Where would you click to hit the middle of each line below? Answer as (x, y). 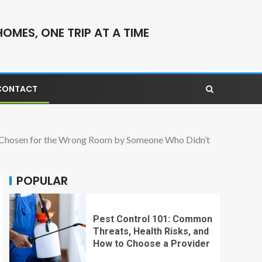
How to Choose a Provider (151, 244)
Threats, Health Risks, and (151, 232)
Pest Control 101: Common (152, 219)
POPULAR (42, 180)
